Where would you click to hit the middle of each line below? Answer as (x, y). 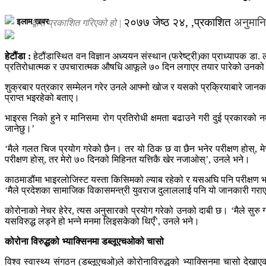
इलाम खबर (33, 21)
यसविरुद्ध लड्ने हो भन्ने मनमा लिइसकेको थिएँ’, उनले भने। (102, 221)
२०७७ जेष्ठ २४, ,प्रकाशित (179, 22)
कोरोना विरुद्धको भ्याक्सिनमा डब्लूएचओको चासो (84, 241)
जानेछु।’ (21, 128)
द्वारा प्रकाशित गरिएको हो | (76, 23)
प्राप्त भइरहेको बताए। (42, 97)
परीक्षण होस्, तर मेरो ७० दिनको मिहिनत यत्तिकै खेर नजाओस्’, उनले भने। (127, 159)
